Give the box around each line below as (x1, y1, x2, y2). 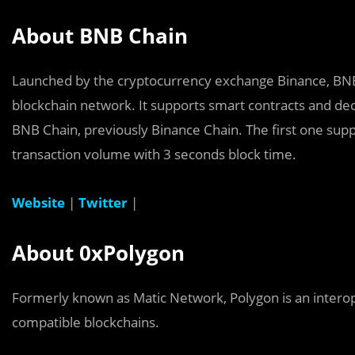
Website (12, 193, 65, 212)
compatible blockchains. (12, 313, 159, 331)
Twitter (78, 193, 128, 212)
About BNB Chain (12, 21, 188, 50)
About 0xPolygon (12, 239, 185, 267)
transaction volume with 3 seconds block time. (12, 145, 296, 163)
